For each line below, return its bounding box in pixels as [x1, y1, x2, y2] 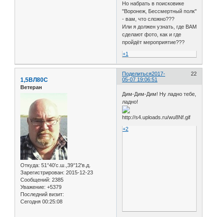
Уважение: [20, 184, 46, 190]
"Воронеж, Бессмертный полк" [122, 8, 197, 15]
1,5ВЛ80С [20, 77, 48, 84]
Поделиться [122, 71, 152, 77]
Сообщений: [20, 177, 50, 183]
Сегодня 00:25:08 [20, 199, 62, 205]
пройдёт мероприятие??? [122, 39, 185, 46]
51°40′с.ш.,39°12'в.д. [40, 162, 91, 169]
